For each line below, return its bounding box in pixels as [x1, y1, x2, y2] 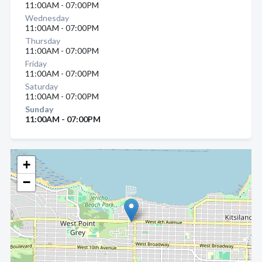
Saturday [25, 81, 58, 91]
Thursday [25, 36, 60, 46]
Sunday [25, 104, 53, 114]
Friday [25, 58, 47, 68]
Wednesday [25, 13, 69, 23]
